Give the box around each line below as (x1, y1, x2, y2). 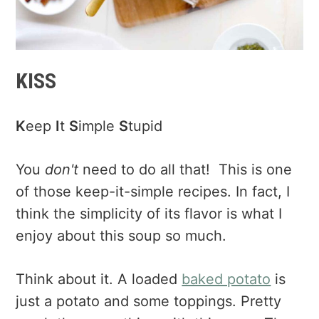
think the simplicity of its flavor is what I (16, 205, 283, 223)
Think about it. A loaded (16, 271, 182, 288)
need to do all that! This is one (78, 161, 293, 179)
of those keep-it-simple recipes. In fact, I (16, 183, 291, 201)
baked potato (182, 271, 271, 288)
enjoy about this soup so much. (16, 227, 227, 245)
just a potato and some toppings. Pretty (16, 293, 282, 310)
